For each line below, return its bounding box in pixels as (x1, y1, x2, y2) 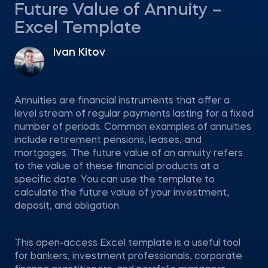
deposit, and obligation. (14, 202, 121, 211)
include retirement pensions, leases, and (14, 136, 202, 145)
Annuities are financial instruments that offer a (14, 96, 230, 106)
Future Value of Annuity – (14, 2, 222, 19)
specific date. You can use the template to (14, 175, 215, 185)
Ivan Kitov (53, 47, 105, 58)
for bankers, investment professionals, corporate (14, 252, 242, 261)
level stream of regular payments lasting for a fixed (14, 109, 254, 119)
